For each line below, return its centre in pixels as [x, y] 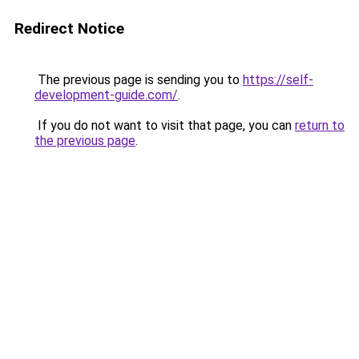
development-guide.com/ [106, 95]
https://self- [278, 80]
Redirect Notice [69, 28]
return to [320, 125]
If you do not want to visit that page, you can [165, 125]
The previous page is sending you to [139, 80]
